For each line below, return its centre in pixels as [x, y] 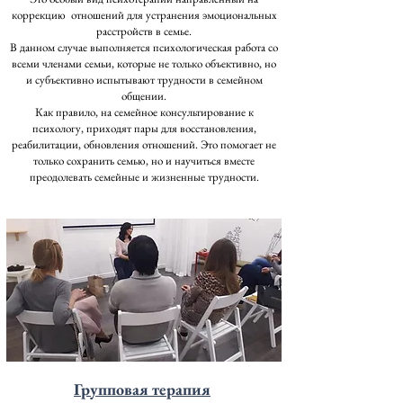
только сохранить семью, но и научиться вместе [144, 161]
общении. [144, 96]
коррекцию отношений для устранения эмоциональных [144, 15]
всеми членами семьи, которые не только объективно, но [144, 63]
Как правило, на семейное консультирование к [144, 112]
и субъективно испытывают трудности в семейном [144, 80]
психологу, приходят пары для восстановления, [144, 128]
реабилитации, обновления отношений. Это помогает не [144, 144]
